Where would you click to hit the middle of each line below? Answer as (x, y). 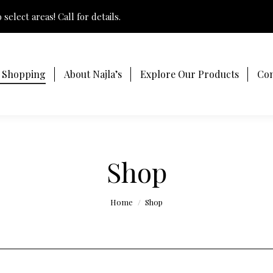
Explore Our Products (189, 74)
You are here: (140, 196)
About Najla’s (93, 74)
